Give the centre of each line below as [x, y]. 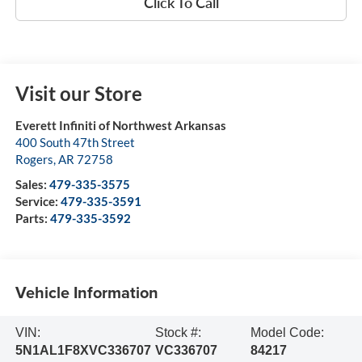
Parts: [32, 219]
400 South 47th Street [75, 143]
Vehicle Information [86, 292]
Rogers [34, 160]
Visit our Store [78, 94]
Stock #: [178, 332]
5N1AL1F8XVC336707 [83, 350]
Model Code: [287, 332]
